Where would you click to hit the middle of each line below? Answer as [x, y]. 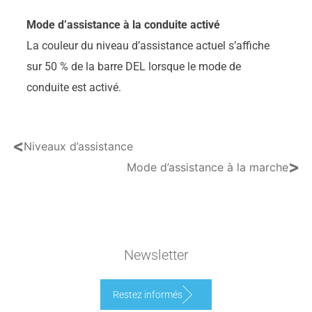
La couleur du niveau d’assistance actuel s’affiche [148, 45]
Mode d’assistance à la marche [208, 167]
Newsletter [156, 255]
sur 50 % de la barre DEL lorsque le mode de [133, 66]
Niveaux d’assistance [78, 146]
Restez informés [148, 295]
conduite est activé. [73, 87]
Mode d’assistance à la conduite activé [123, 24]
